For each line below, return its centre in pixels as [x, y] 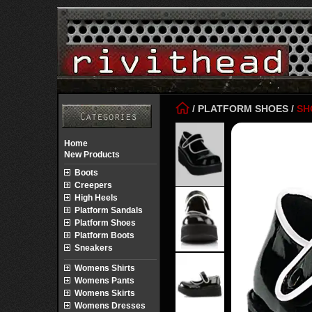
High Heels [96, 198]
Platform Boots [104, 235]
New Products [92, 155]
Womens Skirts [105, 293]
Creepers [93, 185]
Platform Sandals [109, 210]
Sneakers [94, 248]
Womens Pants [104, 281]
